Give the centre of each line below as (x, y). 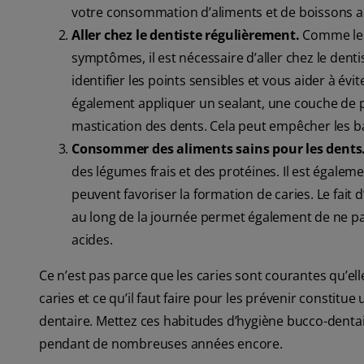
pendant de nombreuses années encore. (161, 344)
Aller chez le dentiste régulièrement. (186, 35)
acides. (92, 240)
